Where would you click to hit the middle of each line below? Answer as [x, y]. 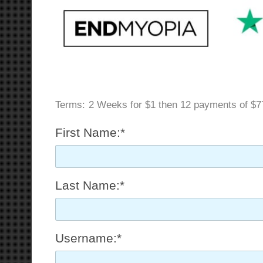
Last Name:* [90, 186]
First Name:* [90, 133]
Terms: [70, 105]
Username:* [88, 238]
